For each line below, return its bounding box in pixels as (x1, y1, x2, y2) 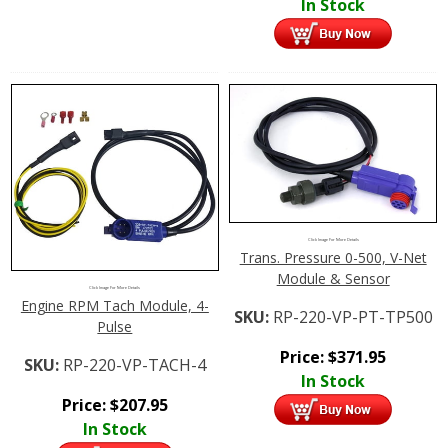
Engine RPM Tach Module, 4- (20, 296, 209, 316)
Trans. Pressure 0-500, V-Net (239, 248, 427, 268)
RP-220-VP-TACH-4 (62, 354, 206, 377)
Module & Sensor (276, 269, 390, 289)
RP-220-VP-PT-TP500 (272, 306, 433, 329)
